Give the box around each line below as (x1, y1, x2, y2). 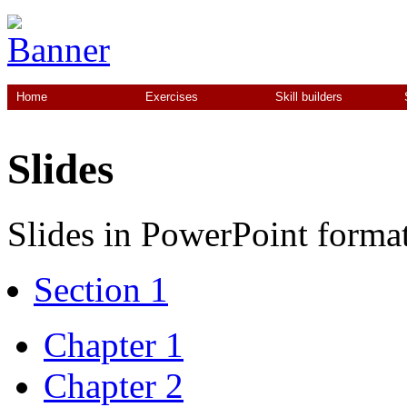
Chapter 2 (44, 365, 184, 405)
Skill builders (274, 90, 342, 104)
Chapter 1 (44, 324, 184, 364)
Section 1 (34, 269, 168, 309)
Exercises (145, 90, 199, 104)
